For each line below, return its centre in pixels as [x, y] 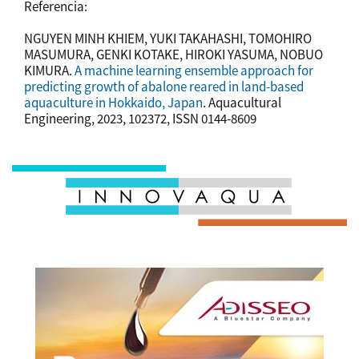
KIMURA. [49, 70]
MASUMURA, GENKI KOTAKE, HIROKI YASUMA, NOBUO [173, 54]
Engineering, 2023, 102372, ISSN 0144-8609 [140, 118]
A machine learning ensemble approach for [194, 70]
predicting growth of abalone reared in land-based [164, 86]
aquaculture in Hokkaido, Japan [113, 102]
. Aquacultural [242, 102]
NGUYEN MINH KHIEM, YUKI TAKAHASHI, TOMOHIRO [168, 38]
